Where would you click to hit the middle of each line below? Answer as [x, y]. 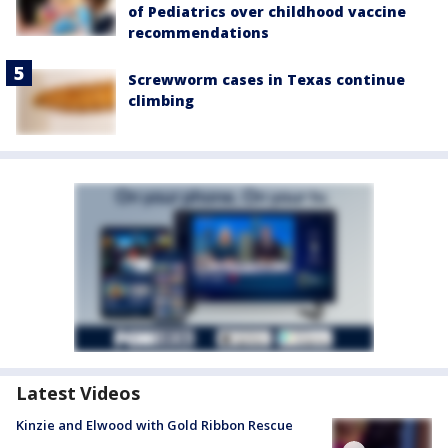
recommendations [198, 32]
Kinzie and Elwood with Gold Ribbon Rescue [154, 425]
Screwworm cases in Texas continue [266, 79]
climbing [161, 100]
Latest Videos [78, 393]
